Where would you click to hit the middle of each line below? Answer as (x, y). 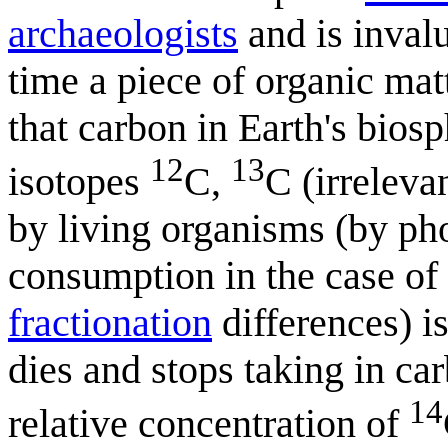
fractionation (110, 323)
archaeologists (123, 33)
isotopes (79, 182)
